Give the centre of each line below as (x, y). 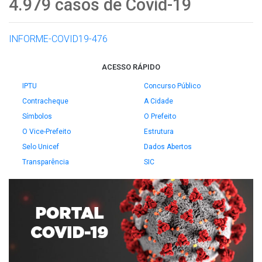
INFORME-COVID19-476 (58, 39)
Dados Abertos (168, 147)
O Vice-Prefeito (46, 132)
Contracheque (45, 101)
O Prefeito (160, 116)
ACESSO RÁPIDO (131, 67)
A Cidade (158, 101)
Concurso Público (172, 86)
